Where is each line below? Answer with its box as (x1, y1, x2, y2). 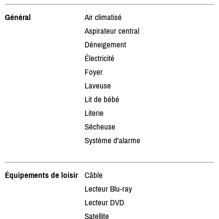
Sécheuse (85, 121, 115, 131)
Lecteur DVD (85, 197, 124, 207)
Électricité (85, 53, 114, 63)
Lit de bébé (85, 94, 119, 104)
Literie (85, 108, 104, 118)
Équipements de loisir (5, 170, 78, 180)
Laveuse (85, 80, 111, 90)
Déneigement (85, 39, 126, 49)
